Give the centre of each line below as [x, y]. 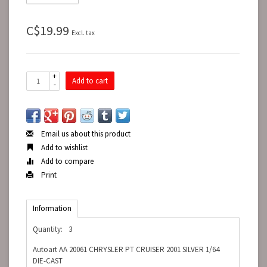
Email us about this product [85, 134]
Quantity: [48, 229]
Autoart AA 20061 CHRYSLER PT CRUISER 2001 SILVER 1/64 [126, 249]
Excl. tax [83, 33]
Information [52, 208]
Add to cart [90, 81]
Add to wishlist [63, 148]
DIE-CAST [48, 261]
